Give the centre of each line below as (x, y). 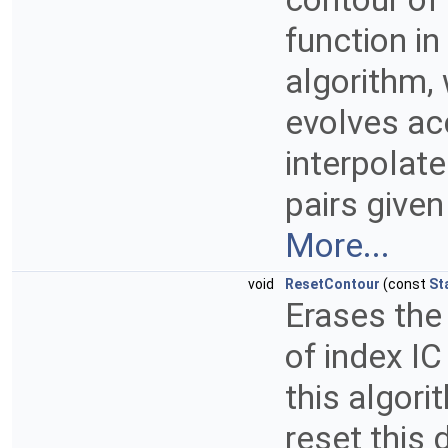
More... (337, 246)
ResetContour (332, 284)
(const (404, 284)
